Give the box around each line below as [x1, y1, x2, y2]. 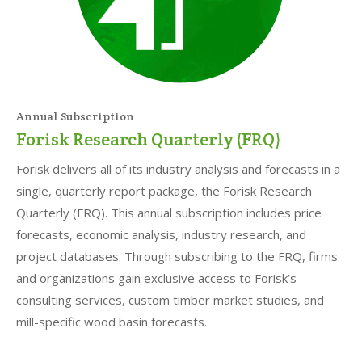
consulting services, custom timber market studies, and [16, 292, 324, 309]
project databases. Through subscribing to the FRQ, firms [16, 248, 338, 265]
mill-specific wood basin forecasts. [16, 314, 207, 330]
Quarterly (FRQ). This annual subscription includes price [16, 204, 322, 221]
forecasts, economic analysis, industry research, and [16, 226, 306, 243]
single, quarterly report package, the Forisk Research [16, 183, 312, 200]
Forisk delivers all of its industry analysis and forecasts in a [16, 161, 340, 178]
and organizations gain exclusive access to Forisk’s [16, 270, 297, 287]
